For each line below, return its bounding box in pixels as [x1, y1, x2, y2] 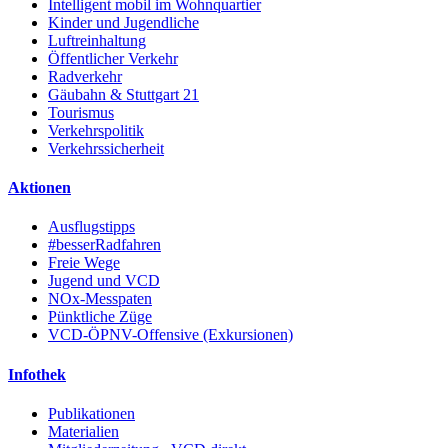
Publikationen [48, 405, 135, 422]
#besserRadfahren [48, 236, 161, 254]
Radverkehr [48, 67, 122, 85]
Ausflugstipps [48, 218, 135, 236]
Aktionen [8, 179, 71, 197]
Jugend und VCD [48, 272, 160, 290]
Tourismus [48, 103, 114, 121]
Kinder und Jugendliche [48, 13, 199, 31]
